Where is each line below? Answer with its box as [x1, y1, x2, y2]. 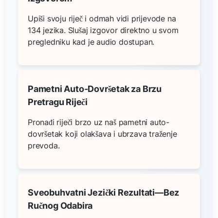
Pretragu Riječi [28, 96, 88, 107]
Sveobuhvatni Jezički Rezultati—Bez [28, 187, 180, 198]
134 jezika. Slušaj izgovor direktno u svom [28, 25, 179, 35]
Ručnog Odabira [28, 200, 93, 211]
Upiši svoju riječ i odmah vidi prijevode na [28, 13, 176, 23]
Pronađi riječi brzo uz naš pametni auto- [28, 117, 170, 127]
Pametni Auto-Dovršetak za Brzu [28, 83, 162, 94]
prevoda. [28, 140, 60, 150]
